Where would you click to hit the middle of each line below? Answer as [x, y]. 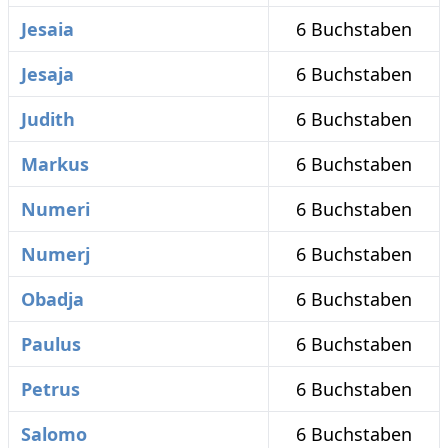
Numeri [55, 209]
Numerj [55, 254]
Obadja [52, 299]
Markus [55, 164]
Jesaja [47, 74]
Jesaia [47, 29]
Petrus [50, 389]
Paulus [51, 344]
